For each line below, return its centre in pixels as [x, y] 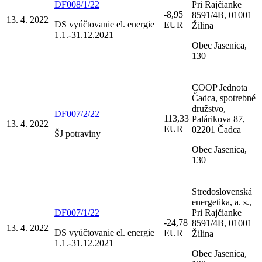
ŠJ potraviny [77, 133]
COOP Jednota [220, 87]
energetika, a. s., [222, 202]
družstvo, [209, 108]
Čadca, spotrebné [224, 98]
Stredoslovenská [222, 191]
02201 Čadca [216, 129]
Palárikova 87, [218, 119]
